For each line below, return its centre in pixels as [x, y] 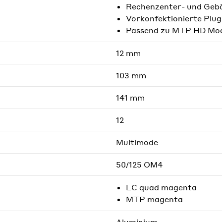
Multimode [137, 142]
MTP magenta [154, 199]
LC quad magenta [161, 187]
